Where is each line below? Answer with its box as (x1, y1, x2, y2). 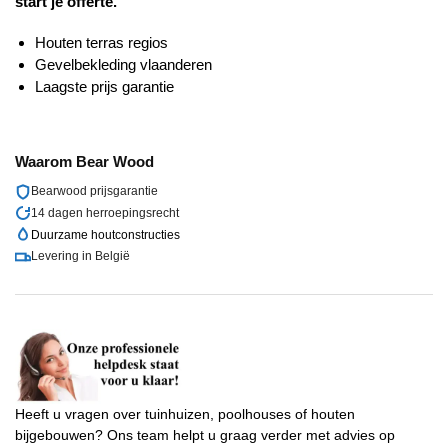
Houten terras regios (35, 34, 168, 52)
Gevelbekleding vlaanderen (35, 56, 212, 74)
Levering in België (31, 249, 130, 264)
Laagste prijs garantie (35, 78, 174, 96)
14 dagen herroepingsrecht (31, 205, 179, 220)
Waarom (15, 153, 76, 171)
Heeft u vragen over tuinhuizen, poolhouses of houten (15, 406, 355, 423)
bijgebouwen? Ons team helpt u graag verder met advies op (15, 427, 395, 444)
